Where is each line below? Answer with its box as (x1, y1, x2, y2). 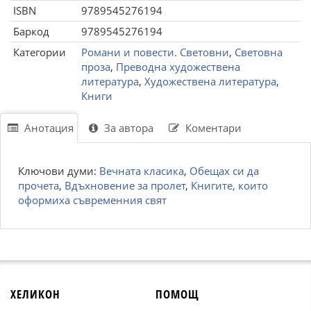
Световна (235, 45, 283, 59)
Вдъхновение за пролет (65, 178, 185, 192)
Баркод (13, 24, 49, 38)
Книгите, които (191, 178, 268, 192)
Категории (13, 45, 66, 59)
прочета (18, 178, 59, 192)
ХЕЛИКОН (10, 286, 60, 302)
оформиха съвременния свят (18, 193, 167, 207)
